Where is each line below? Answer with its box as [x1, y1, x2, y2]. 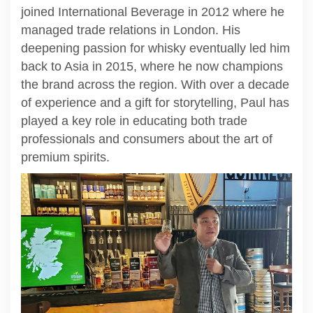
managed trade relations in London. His [21, 22, 240, 37]
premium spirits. [21, 150, 110, 164]
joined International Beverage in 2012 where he [21, 4, 284, 19]
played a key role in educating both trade [21, 113, 247, 128]
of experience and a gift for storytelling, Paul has [21, 95, 289, 110]
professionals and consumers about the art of [21, 131, 272, 146]
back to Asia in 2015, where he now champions [21, 59, 283, 73]
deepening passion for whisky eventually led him [21, 41, 290, 55]
